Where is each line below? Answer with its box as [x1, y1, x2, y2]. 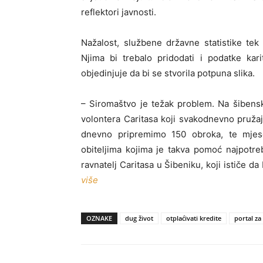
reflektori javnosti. [81, 6, 156, 18]
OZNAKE [86, 214, 112, 222]
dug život [125, 214, 153, 222]
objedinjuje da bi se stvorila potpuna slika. [81, 68, 255, 79]
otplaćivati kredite [166, 214, 221, 222]
